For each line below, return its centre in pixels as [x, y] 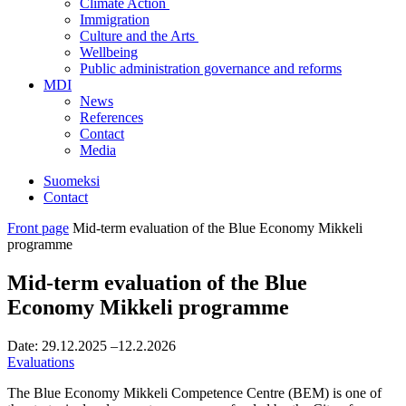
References [111, 117]
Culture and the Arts [139, 36]
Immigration [115, 19]
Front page [38, 228]
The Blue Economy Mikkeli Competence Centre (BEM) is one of [194, 392]
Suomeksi [72, 181]
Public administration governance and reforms [211, 68]
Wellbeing [109, 52]
